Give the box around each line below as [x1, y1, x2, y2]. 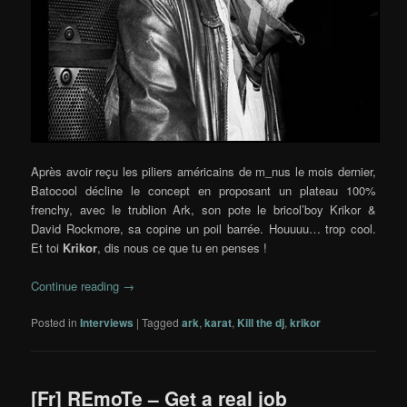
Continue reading [31, 277, 124, 295]
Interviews [80, 314, 134, 332]
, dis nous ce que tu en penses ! [97, 239, 268, 257]
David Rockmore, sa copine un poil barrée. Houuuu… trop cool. [31, 220, 376, 238]
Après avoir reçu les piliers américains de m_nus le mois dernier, [31, 163, 376, 181]
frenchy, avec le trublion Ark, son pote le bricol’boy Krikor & [31, 201, 376, 219]
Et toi [31, 239, 64, 257]
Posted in [31, 314, 78, 331]
